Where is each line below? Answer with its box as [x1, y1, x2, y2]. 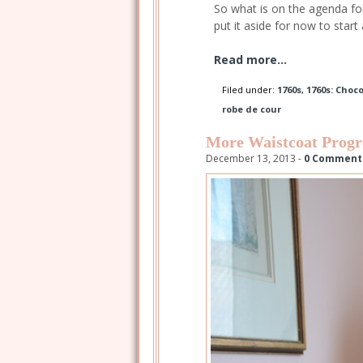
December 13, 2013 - [206, 152, 304, 166]
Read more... [214, 51, 287, 67]
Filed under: [222, 83, 277, 96]
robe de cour [222, 102, 281, 115]
